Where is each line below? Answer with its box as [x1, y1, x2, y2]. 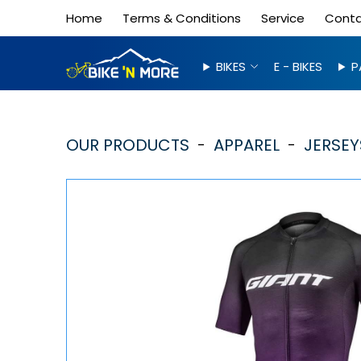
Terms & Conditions [122, 10, 242, 27]
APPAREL [205, 133, 280, 156]
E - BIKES [274, 58, 323, 75]
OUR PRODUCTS [66, 133, 190, 156]
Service [261, 10, 305, 27]
